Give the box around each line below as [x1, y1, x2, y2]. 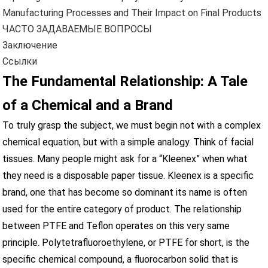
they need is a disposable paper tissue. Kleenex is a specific [2, 169, 254, 181]
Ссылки [2, 55, 38, 67]
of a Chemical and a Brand [2, 96, 173, 114]
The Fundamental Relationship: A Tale [2, 72, 248, 90]
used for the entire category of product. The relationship [2, 203, 242, 215]
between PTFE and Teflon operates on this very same [2, 220, 230, 232]
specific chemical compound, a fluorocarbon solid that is [2, 253, 239, 265]
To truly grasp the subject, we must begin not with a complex [2, 119, 261, 131]
